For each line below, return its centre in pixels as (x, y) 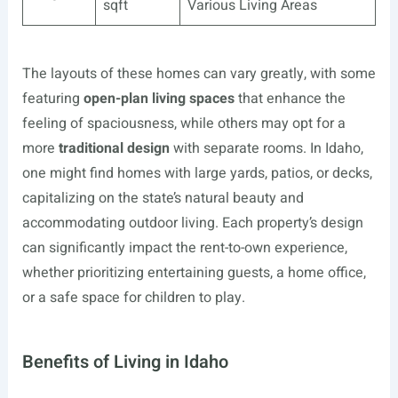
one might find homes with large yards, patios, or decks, (197, 173)
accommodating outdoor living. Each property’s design (192, 223)
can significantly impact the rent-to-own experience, (184, 248)
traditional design (114, 148)
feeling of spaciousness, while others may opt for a (183, 123)
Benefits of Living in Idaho (125, 362)
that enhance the (290, 99)
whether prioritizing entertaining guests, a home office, (194, 273)
